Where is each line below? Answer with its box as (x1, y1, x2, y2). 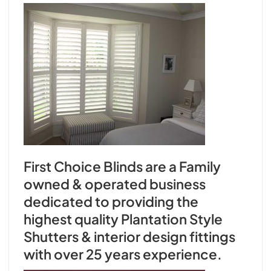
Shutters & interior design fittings (24, 227, 235, 245)
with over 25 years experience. (24, 245, 222, 263)
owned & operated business (24, 175, 206, 192)
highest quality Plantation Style (24, 210, 223, 227)
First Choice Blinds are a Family (24, 157, 221, 175)
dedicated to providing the (24, 192, 198, 210)
